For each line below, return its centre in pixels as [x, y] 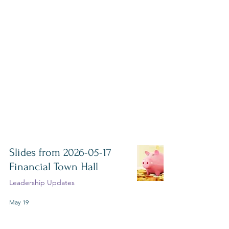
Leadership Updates [42, 182]
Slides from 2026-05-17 [60, 152]
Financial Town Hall [54, 167]
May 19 [19, 202]
